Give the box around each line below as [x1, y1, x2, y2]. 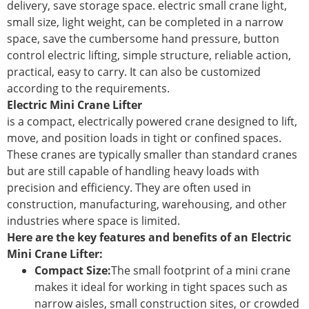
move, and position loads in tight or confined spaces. [7, 130, 281, 146]
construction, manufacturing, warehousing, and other [7, 196, 287, 212]
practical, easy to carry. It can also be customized [7, 63, 261, 79]
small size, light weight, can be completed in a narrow [7, 14, 283, 30]
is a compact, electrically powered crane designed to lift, [7, 113, 297, 129]
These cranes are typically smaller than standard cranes [7, 146, 297, 162]
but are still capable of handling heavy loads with [7, 163, 259, 179]
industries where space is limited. [7, 212, 180, 228]
